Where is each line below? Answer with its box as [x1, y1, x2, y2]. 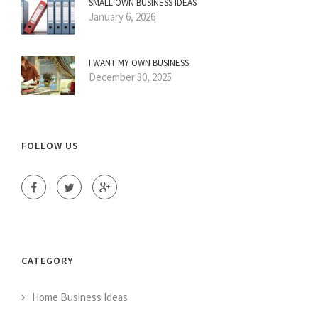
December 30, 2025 [89, 70, 172, 84]
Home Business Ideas [32, 290, 128, 305]
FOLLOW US [21, 139, 79, 153]
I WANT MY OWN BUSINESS [89, 57, 189, 70]
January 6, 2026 [89, 10, 155, 24]
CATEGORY [21, 254, 73, 268]
